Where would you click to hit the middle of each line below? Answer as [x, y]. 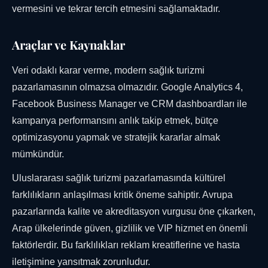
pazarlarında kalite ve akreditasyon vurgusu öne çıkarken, [134, 212]
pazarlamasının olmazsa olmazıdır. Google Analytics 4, [127, 87]
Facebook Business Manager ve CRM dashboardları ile [130, 104]
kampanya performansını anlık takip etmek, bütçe [115, 121]
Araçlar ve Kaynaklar [68, 45]
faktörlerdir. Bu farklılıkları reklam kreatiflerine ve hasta [126, 245]
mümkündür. [38, 154]
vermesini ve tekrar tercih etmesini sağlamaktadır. [116, 9]
